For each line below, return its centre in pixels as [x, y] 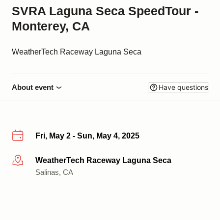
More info [27, 161]
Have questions [183, 87]
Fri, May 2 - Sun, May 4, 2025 [87, 136]
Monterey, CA [51, 26]
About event [33, 87]
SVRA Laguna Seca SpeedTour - [105, 11]
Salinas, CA [54, 172]
